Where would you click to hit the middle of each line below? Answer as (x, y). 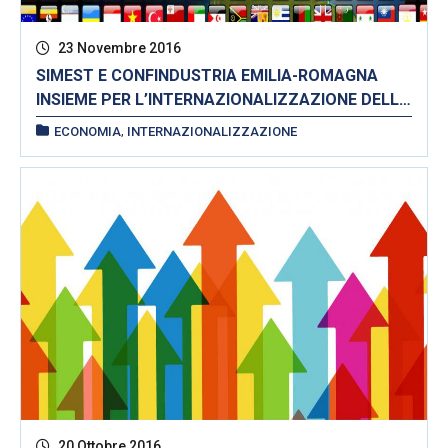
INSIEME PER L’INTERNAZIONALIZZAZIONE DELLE (222, 99)
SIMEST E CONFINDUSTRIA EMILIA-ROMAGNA (207, 75)
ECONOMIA (87, 131)
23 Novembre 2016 (118, 47)
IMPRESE (69, 123)
